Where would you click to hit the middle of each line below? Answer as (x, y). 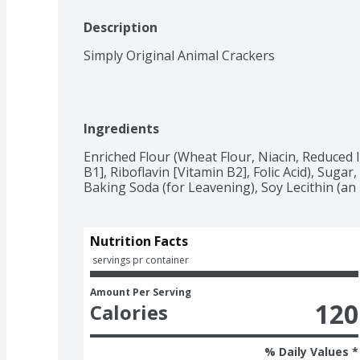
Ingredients (121, 128)
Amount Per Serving (141, 292)
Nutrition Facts (139, 241)
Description (121, 27)
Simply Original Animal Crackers (179, 55)
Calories (129, 312)
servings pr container (141, 260)
